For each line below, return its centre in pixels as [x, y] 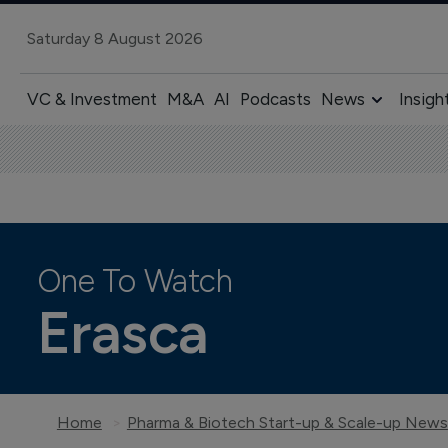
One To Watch [134, 281]
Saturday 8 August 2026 [114, 38]
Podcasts [275, 99]
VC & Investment [91, 99]
